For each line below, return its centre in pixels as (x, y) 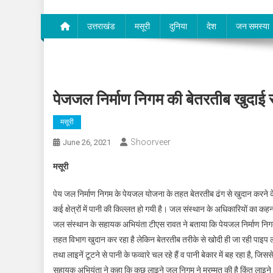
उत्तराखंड (101, 27)
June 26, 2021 (87, 143)
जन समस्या (253, 27)
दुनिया (178, 27)
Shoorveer (151, 142)
